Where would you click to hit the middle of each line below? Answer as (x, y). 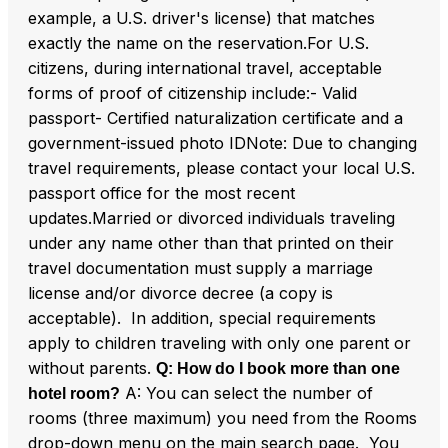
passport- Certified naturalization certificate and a (215, 117)
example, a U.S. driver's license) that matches (201, 17)
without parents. (92, 367)
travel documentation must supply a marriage (200, 267)
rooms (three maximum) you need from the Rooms (222, 417)
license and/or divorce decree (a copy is (180, 292)
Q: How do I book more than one (278, 368)
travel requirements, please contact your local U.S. (221, 167)
